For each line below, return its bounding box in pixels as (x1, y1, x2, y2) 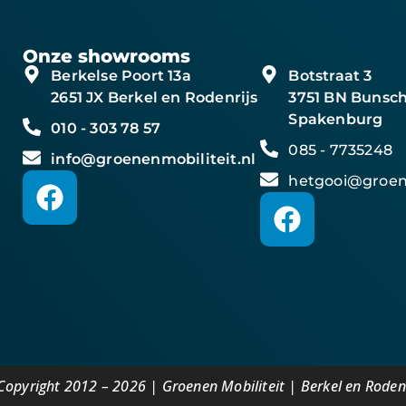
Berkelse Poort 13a (51, 67, 191, 84)
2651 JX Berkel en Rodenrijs (51, 89, 258, 106)
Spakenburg (288, 111, 383, 128)
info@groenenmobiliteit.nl (51, 150, 256, 168)
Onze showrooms (23, 45, 191, 67)
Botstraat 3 (288, 67, 372, 84)
